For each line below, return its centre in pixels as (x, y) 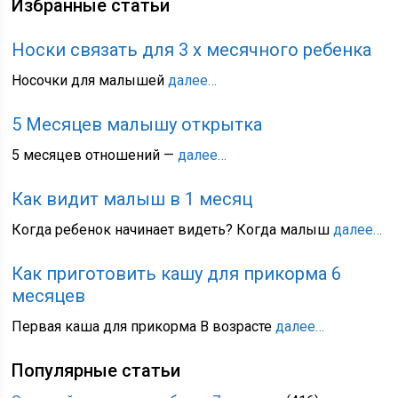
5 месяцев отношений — (95, 155)
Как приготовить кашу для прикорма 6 (177, 274)
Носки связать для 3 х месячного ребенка (192, 50)
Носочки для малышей (90, 80)
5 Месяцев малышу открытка (137, 124)
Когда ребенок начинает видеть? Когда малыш (173, 230)
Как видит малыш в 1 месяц (132, 199)
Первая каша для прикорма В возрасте (144, 326)
